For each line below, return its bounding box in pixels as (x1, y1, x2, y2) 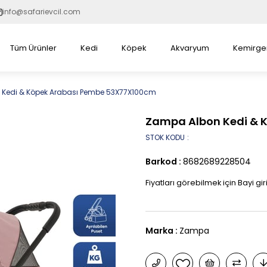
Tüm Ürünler (10, 42, 57, 54)
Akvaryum (170, 42, 209, 54)
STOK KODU (145, 132, 185, 142)
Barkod (145, 156, 177, 167)
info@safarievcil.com (2, 7, 80, 17)
